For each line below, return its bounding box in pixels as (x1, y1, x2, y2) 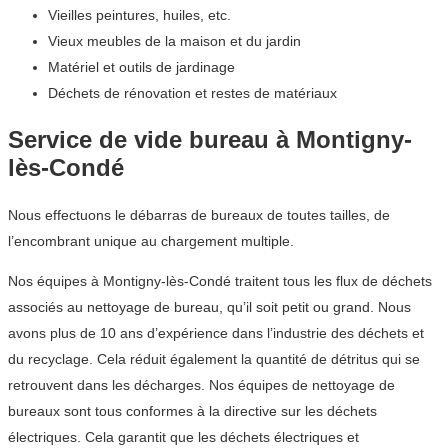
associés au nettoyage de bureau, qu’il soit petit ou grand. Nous (8, 298, 411, 315)
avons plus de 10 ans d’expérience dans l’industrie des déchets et (8, 324, 424, 341)
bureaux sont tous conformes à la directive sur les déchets (8, 402, 377, 419)
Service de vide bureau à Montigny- (8, 125, 412, 153)
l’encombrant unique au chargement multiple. (8, 232, 294, 249)
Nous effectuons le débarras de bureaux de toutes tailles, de (8, 206, 390, 223)
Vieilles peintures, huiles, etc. (48, 6, 231, 23)
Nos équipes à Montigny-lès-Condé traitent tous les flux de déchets (8, 272, 432, 289)
